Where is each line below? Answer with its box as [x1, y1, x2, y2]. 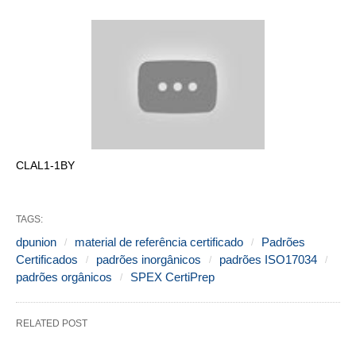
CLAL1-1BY [16, 158, 75, 172]
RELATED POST [16, 317, 87, 329]
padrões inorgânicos [96, 252, 201, 266]
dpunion [16, 234, 56, 249]
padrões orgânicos [16, 269, 112, 284]
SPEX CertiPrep [130, 269, 215, 284]
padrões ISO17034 [219, 252, 317, 266]
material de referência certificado [75, 234, 243, 249]
